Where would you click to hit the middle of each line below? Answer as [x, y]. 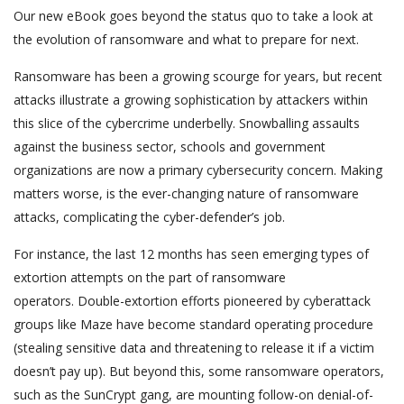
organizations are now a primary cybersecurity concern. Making [198, 170]
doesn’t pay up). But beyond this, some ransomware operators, [199, 371]
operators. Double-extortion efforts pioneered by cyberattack [192, 301]
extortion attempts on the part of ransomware [150, 277]
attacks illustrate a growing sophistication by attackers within [191, 100]
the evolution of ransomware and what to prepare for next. [186, 39]
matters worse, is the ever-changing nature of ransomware [186, 193]
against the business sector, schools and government [170, 147]
